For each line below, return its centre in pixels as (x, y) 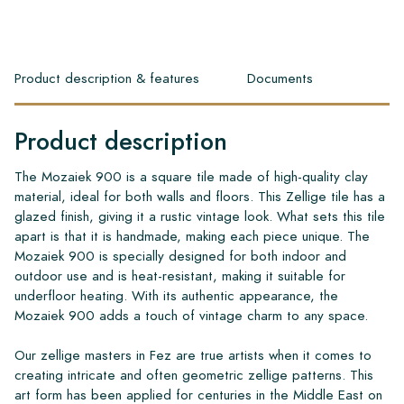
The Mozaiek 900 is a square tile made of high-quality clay (191, 176)
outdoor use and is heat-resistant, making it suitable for (180, 275)
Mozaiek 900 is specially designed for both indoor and (180, 255)
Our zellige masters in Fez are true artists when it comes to (193, 354)
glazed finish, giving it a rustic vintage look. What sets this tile (200, 216)
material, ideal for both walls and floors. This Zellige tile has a (200, 196)
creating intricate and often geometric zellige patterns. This (194, 374)
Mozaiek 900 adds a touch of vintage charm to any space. (191, 315)
